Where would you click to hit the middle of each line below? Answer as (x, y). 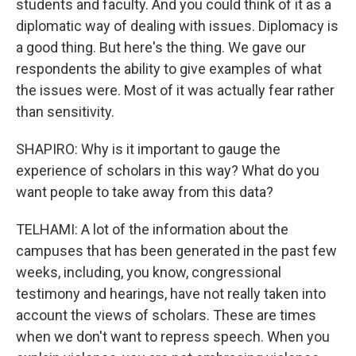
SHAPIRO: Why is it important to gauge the (148, 149)
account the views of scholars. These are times (166, 315)
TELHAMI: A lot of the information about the (152, 229)
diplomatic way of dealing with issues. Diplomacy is (177, 25)
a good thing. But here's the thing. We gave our (161, 47)
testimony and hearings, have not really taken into (171, 293)
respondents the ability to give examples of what (169, 68)
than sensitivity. (65, 111)
